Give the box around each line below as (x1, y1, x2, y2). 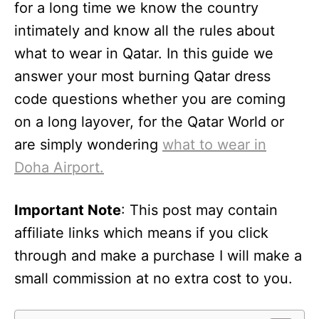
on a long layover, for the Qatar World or (14, 113, 284, 130)
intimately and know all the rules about (14, 21, 275, 39)
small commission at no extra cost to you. (14, 269, 297, 287)
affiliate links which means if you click (14, 224, 268, 241)
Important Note (14, 201, 121, 219)
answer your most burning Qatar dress (14, 67, 271, 85)
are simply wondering (14, 135, 162, 153)
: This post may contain (121, 201, 278, 219)
